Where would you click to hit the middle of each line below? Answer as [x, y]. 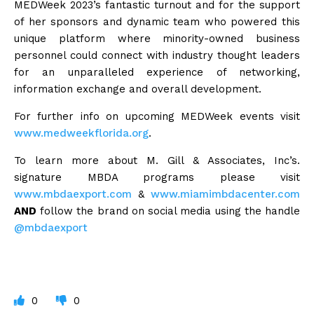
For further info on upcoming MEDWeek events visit [157, 116]
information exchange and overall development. [138, 89]
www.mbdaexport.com [73, 194]
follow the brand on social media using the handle [168, 211]
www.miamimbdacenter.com [225, 194]
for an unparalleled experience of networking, [157, 72]
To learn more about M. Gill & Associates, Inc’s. [157, 160]
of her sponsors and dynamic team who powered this [157, 21]
